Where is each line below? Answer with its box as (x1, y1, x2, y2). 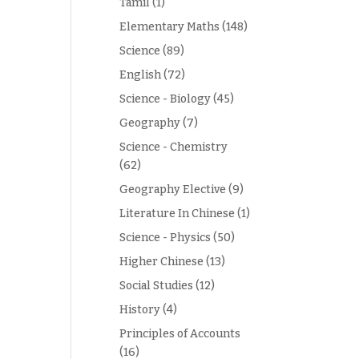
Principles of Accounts (119, 327, 241, 341)
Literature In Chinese (119, 207, 236, 220)
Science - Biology (119, 92, 212, 106)
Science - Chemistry (119, 140, 228, 154)
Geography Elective (119, 183, 227, 196)
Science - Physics (119, 231, 212, 244)
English (119, 68, 162, 82)
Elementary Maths (119, 20, 220, 34)
